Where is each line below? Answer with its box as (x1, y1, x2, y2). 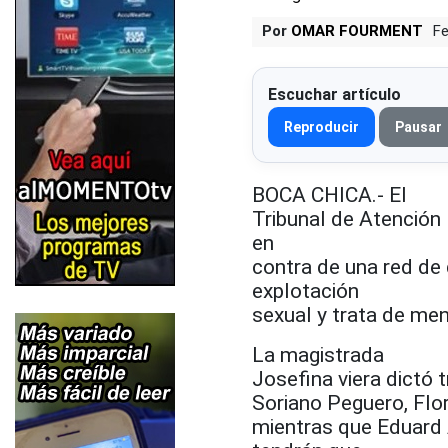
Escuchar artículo (268, 84, 401, 104)
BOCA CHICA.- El (252, 182, 407, 207)
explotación (252, 278, 359, 303)
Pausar (395, 118, 442, 135)
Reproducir (284, 118, 359, 135)
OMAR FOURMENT (291, 21, 423, 40)
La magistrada (252, 342, 384, 367)
